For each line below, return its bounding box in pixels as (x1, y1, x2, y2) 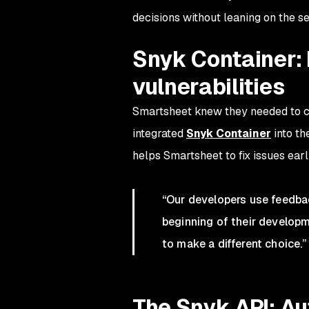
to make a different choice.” (162, 237, 307, 251)
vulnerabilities (132, 72, 285, 101)
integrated (132, 126, 186, 141)
